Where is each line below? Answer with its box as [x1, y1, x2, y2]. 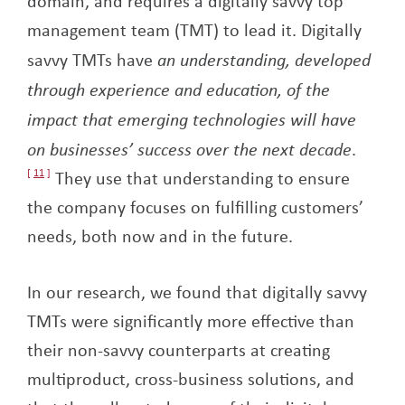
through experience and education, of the [27, 77, 330, 101]
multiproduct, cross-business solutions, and [27, 366, 354, 391]
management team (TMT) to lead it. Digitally [27, 17, 362, 42]
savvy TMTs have [27, 47, 157, 72]
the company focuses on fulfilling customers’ [27, 194, 363, 220]
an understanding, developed [157, 47, 371, 71]
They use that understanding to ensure [51, 165, 350, 191]
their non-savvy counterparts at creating [27, 337, 330, 363]
